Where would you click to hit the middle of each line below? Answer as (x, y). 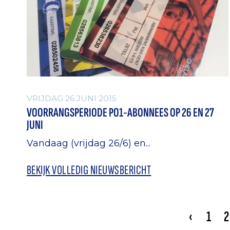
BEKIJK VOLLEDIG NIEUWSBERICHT (89, 170)
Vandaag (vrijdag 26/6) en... (89, 143)
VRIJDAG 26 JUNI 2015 (72, 99)
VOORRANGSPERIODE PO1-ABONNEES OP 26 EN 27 (120, 113)
